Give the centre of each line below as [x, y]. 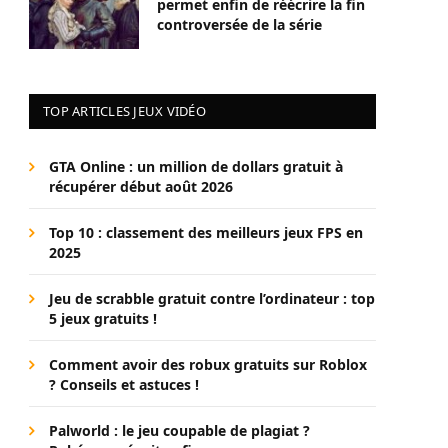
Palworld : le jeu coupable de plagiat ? [179, 430]
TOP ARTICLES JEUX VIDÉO [124, 111]
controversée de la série [239, 24]
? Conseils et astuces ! [124, 384]
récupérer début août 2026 [141, 186]
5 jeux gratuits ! [103, 318]
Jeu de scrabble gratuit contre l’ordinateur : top [212, 298]
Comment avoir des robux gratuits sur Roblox [208, 364]
